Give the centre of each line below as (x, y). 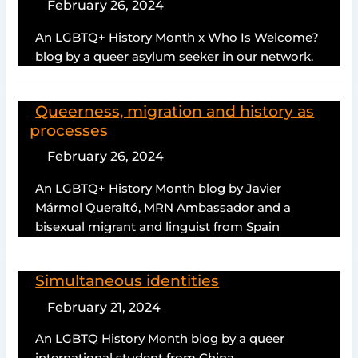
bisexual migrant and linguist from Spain (158, 227)
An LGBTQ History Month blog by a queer (160, 339)
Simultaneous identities (127, 281)
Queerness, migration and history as (175, 111)
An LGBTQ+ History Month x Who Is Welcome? (177, 37)
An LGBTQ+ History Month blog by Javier (159, 188)
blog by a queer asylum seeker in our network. (175, 56)
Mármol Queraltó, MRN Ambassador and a (163, 207)
